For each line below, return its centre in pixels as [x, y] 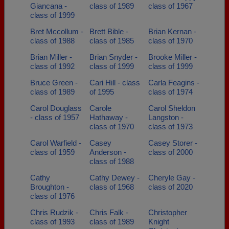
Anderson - [108, 152]
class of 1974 [170, 92]
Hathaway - [108, 117]
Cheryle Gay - [172, 178]
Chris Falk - [109, 212]
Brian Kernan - [172, 31]
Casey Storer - [173, 143]
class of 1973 [170, 127]
